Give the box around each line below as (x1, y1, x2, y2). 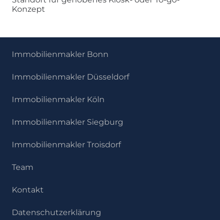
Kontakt (12, 185, 44, 194)
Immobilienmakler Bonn (12, 49, 109, 59)
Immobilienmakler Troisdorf (12, 139, 121, 149)
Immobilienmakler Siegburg (12, 117, 123, 127)
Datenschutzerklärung (12, 207, 101, 217)
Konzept (12, 4, 45, 14)
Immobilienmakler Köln (12, 94, 105, 104)
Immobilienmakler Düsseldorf (12, 72, 129, 82)
